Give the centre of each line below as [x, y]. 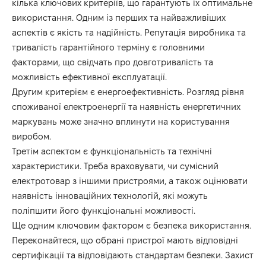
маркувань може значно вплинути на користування [121, 122]
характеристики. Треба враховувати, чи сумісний [115, 166]
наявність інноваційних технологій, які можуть [110, 196]
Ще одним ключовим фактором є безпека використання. [132, 226]
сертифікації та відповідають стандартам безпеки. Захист [133, 255]
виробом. [31, 137]
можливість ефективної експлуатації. [89, 77]
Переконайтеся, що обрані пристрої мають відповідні [125, 240]
